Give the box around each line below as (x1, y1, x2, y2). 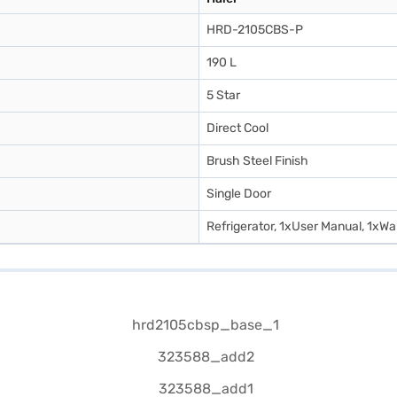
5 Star (206, 88, 240, 103)
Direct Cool (206, 121, 269, 136)
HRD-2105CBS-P (206, 22, 303, 37)
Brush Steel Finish (206, 153, 308, 168)
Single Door (206, 186, 271, 201)
